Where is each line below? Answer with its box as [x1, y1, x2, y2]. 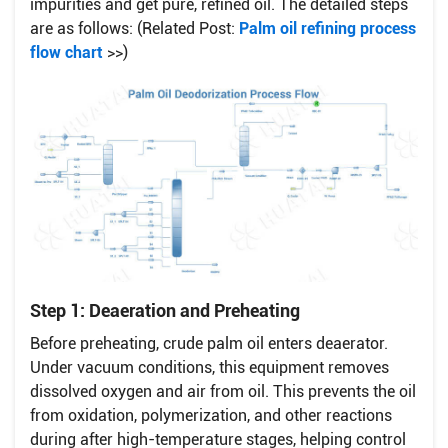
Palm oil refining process [239, 18, 416, 38]
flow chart [30, 42, 103, 62]
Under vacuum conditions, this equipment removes [30, 357, 389, 377]
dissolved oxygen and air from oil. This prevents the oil [30, 381, 416, 401]
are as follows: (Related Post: [30, 18, 239, 38]
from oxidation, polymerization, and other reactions [30, 405, 392, 425]
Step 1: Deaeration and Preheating [30, 299, 300, 321]
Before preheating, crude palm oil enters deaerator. [30, 333, 388, 353]
